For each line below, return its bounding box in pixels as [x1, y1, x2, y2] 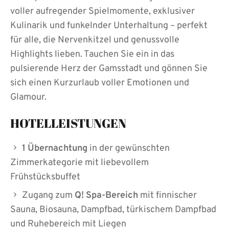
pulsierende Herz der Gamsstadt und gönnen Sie [10, 63, 208, 75]
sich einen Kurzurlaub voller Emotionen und [10, 77, 189, 89]
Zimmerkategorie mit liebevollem [10, 157, 149, 169]
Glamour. [10, 91, 47, 104]
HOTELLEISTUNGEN [10, 115, 126, 132]
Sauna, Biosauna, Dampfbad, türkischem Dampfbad [10, 204, 216, 216]
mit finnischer [138, 190, 197, 202]
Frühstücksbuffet [10, 171, 80, 184]
